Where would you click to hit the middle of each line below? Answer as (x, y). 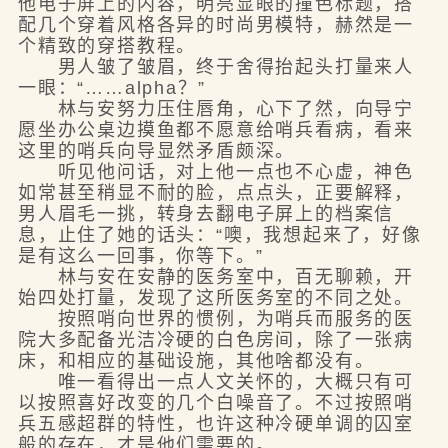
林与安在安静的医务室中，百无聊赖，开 (215, 277)
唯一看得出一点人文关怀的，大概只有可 (215, 382)
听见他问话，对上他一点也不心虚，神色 (215, 172)
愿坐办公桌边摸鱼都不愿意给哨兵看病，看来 (215, 130)
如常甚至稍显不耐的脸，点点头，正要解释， (215, 193)
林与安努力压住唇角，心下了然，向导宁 (215, 109)
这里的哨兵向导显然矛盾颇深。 (156, 151)
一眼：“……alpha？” (111, 88)
